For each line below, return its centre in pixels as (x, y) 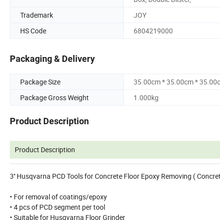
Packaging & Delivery (52, 59)
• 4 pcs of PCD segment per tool (57, 207)
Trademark (37, 15)
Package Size (40, 82)
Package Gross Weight (55, 98)
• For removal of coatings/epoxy (58, 197)
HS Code (33, 30)
